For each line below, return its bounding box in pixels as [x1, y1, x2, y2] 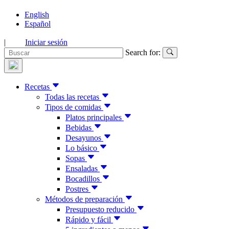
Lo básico [65, 144, 99, 153]
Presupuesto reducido [65, 205, 136, 214]
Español [25, 19, 51, 28]
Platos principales [65, 113, 124, 122]
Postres [65, 185, 90, 194]
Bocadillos [65, 174, 102, 184]
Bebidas [65, 123, 94, 132]
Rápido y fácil [65, 215, 113, 224]
